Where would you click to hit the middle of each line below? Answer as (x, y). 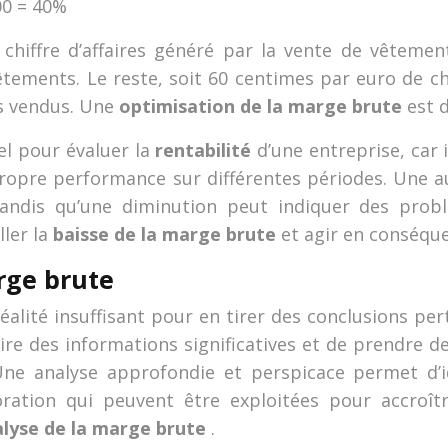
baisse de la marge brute (167, 234)
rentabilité (206, 150)
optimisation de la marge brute (263, 106)
